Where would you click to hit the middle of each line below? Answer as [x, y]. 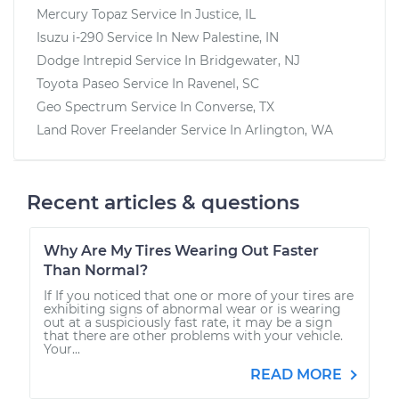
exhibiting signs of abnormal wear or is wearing [192, 309]
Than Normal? [96, 270]
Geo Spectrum [82, 106]
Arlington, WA [289, 130]
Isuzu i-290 [70, 37]
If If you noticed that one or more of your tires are [199, 295]
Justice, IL [225, 14]
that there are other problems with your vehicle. [193, 335]
